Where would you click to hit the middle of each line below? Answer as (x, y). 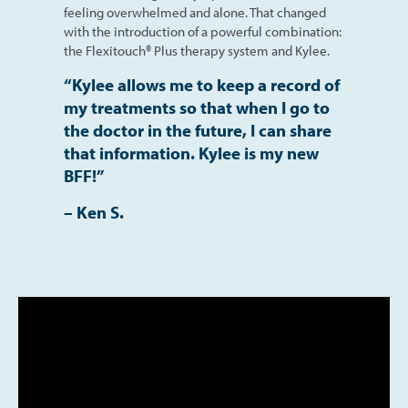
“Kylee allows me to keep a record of (202, 85)
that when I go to (265, 108)
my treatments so (132, 108)
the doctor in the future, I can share (198, 131)
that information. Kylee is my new (191, 153)
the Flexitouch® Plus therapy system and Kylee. (197, 51)
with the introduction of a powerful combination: (203, 32)
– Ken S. (94, 213)
